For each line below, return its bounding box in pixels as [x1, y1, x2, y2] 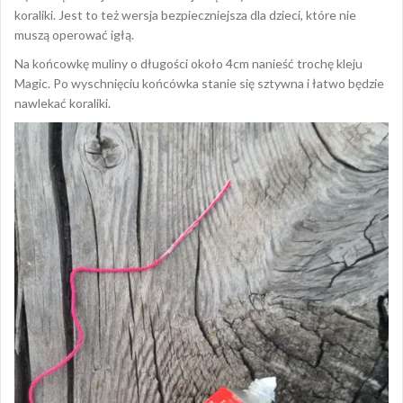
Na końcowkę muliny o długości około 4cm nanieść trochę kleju [14, 56, 363, 72]
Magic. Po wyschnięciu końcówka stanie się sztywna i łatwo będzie [14, 76, 384, 92]
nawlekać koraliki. [14, 95, 111, 112]
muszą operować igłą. [14, 27, 134, 43]
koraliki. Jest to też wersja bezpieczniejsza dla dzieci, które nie [14, 7, 356, 23]
